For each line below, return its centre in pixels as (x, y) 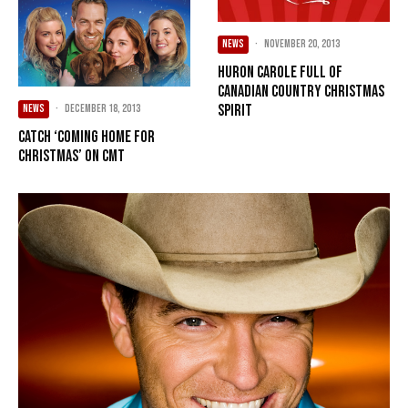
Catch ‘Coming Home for (87, 137)
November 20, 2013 (302, 44)
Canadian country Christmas (301, 91)
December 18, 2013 (102, 108)
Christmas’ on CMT (71, 156)
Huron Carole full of (280, 72)
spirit (235, 110)
